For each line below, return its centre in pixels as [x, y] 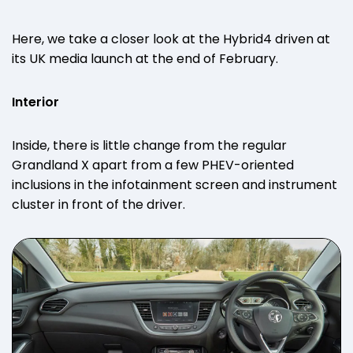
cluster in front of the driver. [98, 204]
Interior [35, 102]
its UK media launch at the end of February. [145, 58]
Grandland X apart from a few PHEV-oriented [153, 165]
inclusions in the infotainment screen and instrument [175, 184]
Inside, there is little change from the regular [149, 145]
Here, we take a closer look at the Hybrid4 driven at [171, 39]
